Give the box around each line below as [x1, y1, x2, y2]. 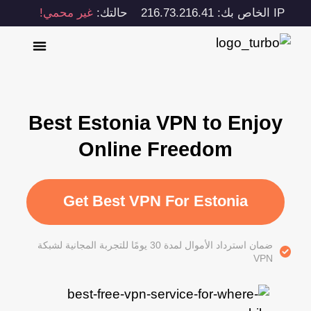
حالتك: [96, 6, 131, 19]
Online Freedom [82, 137, 236, 160]
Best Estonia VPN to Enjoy [32, 111, 286, 134]
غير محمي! [43, 6, 96, 19]
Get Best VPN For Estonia [67, 193, 252, 210]
